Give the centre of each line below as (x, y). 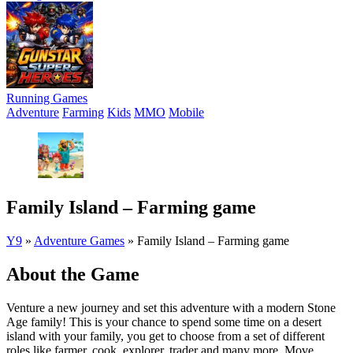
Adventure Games (79, 240)
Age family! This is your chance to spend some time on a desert (164, 321)
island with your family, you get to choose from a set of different (165, 336)
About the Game (73, 274)
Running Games (47, 98)
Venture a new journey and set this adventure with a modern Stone (171, 307)
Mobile (186, 112)
